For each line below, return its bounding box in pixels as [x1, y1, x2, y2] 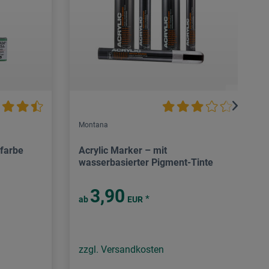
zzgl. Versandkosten [79, 244, 164, 256]
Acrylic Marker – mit [79, 145, 167, 157]
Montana [79, 121, 108, 130]
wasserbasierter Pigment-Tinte [79, 157, 213, 169]
